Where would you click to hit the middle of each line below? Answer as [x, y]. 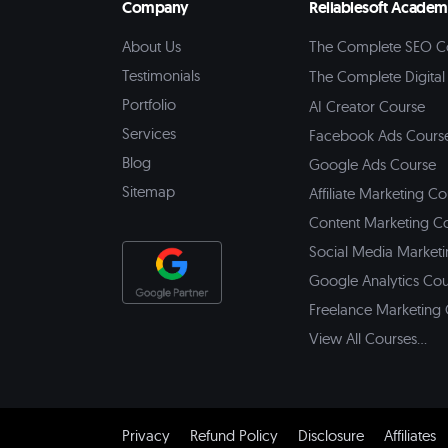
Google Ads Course [372, 165]
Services [149, 133]
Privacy [146, 436]
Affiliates [410, 436]
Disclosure [331, 436]
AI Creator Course [367, 107]
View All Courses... [368, 339]
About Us [151, 46]
